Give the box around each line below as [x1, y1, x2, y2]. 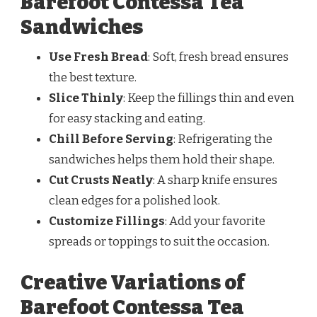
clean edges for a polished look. [49, 193, 220, 209]
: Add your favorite [165, 214, 265, 229]
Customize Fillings [49, 214, 165, 229]
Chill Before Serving [49, 132, 173, 147]
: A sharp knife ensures [153, 173, 277, 188]
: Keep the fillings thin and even [123, 91, 294, 106]
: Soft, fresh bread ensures [148, 50, 289, 65]
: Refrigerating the [173, 132, 272, 147]
